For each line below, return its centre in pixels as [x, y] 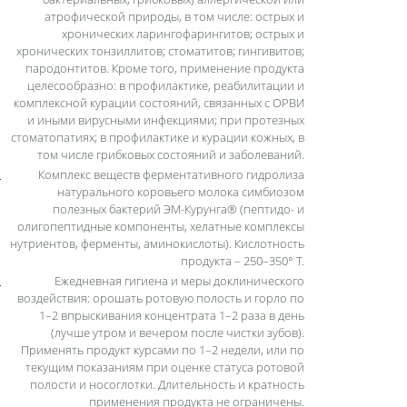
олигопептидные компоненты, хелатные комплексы [161, 226]
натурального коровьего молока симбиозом [181, 191]
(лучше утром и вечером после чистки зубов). [178, 332]
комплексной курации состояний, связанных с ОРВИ [159, 102]
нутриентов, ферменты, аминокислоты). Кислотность [157, 243]
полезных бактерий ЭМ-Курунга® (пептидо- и [179, 208]
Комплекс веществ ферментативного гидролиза [171, 174]
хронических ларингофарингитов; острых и [183, 33]
